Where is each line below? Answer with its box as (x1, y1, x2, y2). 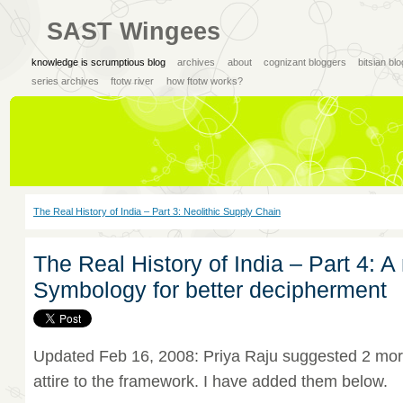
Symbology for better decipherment (32, 277, 387, 303)
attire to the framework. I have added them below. (32, 372, 388, 390)
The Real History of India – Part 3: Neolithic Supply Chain (32, 206, 281, 218)
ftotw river (111, 75, 155, 86)
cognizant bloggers (264, 56, 347, 67)
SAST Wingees (46, 17, 220, 45)
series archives (31, 75, 99, 86)
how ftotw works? (166, 75, 243, 86)
